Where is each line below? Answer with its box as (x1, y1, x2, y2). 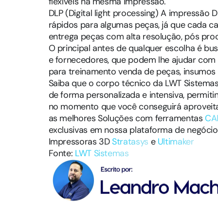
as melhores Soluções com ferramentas (48, 112, 205, 124)
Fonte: (48, 147, 75, 159)
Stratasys (112, 135, 148, 147)
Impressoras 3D (48, 135, 112, 147)
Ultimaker (157, 135, 194, 147)
